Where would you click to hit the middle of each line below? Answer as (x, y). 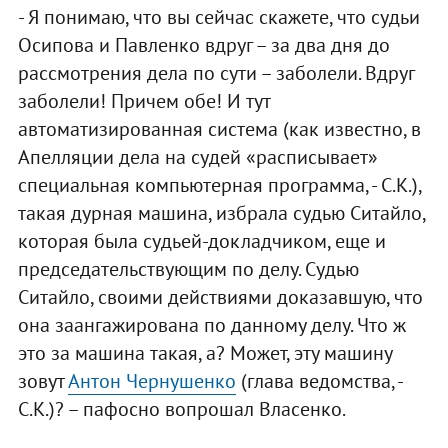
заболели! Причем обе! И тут (143, 101)
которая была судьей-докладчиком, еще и (201, 241)
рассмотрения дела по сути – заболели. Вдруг (215, 73)
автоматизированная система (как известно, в (219, 129)
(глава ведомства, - (318, 381)
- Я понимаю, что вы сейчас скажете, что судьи (218, 17)
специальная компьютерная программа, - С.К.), (219, 185)
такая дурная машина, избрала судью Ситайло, (221, 213)
